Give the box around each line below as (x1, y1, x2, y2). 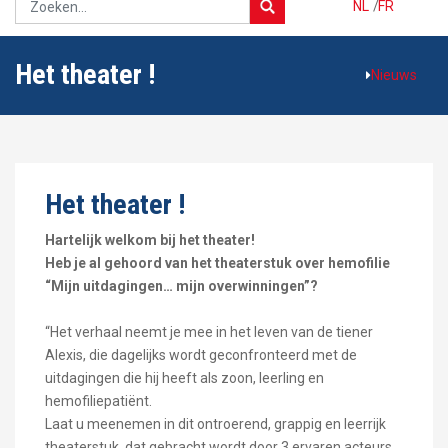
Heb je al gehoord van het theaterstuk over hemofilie (45, 254, 390, 271)
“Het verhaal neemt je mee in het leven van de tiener (45, 323, 373, 340)
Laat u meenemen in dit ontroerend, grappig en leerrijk (45, 415, 386, 432)
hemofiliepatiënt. (45, 392, 152, 409)
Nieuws (371, 66, 417, 83)
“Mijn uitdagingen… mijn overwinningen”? (45, 277, 318, 294)
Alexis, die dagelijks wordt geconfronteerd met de (45, 346, 357, 363)
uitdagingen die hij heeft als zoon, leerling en (45, 369, 324, 386)
